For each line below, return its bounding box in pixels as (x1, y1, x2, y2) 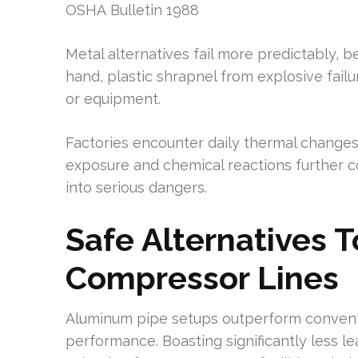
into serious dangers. (66, 179, 207, 196)
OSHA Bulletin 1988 (66, 2, 199, 18)
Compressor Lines (66, 259, 339, 296)
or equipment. (66, 90, 161, 107)
